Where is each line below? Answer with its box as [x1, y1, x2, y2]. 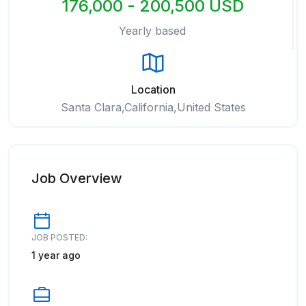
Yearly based [119, 24, 186, 38]
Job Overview [31, 170, 122, 186]
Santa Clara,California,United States [60, 100, 246, 114]
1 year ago [31, 249, 81, 261]
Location [130, 83, 176, 96]
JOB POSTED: [31, 232, 87, 242]
